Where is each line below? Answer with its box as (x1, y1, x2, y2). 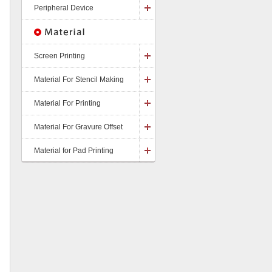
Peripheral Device (34, 4, 93, 12)
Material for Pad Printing (34, 146, 114, 155)
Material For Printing (34, 99, 101, 107)
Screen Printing (34, 52, 85, 60)
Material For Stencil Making (34, 75, 124, 84)
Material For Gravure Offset (34, 123, 123, 131)
